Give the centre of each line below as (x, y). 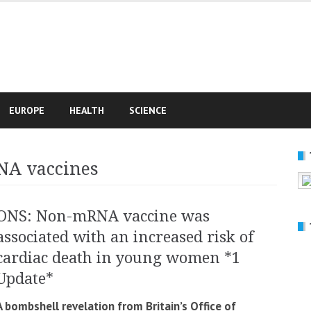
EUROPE (27, 110)
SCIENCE (148, 110)
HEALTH (87, 110)
